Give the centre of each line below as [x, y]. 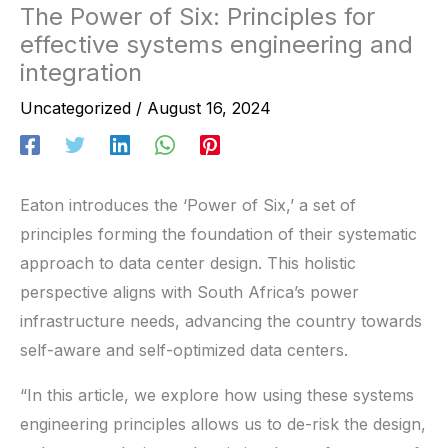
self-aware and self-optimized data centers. [184, 349]
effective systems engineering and [216, 44]
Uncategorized [75, 107]
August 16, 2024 [209, 107]
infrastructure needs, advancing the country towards [221, 320]
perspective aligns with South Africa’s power [189, 291]
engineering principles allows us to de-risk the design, [223, 423]
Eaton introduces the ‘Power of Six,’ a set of [188, 204]
